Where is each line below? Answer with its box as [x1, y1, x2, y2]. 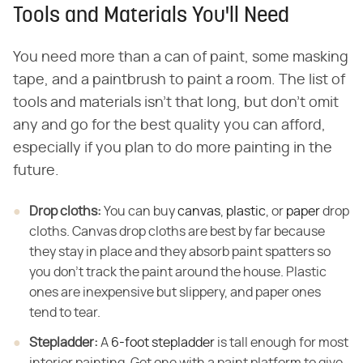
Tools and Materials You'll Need [13, 5, 289, 28]
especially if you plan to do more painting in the [13, 140, 332, 156]
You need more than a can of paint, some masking [13, 49, 348, 65]
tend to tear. [29, 305, 100, 319]
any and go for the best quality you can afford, [13, 117, 326, 133]
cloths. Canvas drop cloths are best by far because [29, 224, 325, 238]
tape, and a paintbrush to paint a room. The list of [13, 72, 345, 88]
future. [13, 163, 59, 178]
